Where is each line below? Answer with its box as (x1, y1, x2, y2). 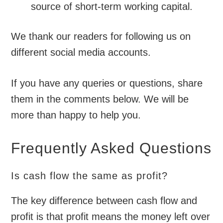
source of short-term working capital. (31, 1, 193, 12)
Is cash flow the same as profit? (11, 170, 168, 182)
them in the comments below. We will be (11, 94, 189, 105)
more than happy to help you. (11, 110, 141, 121)
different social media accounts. (11, 47, 151, 58)
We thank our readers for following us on (11, 31, 191, 42)
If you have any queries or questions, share (11, 78, 203, 89)
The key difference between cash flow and (11, 195, 198, 207)
